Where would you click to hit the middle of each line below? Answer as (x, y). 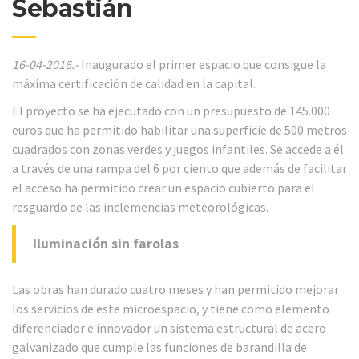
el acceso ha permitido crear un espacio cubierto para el (163, 188)
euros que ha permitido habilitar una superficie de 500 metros (179, 130)
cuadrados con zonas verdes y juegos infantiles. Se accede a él (178, 149)
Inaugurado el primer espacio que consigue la (202, 64)
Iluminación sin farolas (106, 244)
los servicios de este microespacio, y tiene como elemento (171, 308)
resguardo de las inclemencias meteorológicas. (140, 207)
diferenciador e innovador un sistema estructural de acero (169, 327)
